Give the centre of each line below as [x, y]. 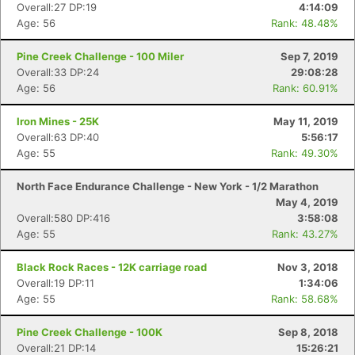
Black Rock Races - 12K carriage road [112, 267]
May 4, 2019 [307, 202]
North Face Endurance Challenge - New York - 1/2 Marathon [168, 186]
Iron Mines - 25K [58, 121]
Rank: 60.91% [305, 88]
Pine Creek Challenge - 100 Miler [100, 56]
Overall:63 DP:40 [58, 137]
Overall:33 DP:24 [58, 72]
